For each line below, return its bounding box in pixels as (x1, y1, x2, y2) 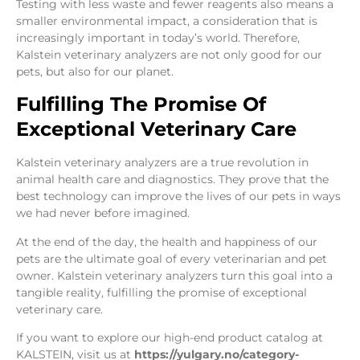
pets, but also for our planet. (16, 63, 174, 79)
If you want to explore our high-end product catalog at (16, 329, 323, 345)
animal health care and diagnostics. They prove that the (16, 172, 329, 187)
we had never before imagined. (16, 206, 190, 221)
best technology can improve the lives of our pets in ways (16, 189, 341, 204)
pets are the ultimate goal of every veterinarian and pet (16, 251, 327, 266)
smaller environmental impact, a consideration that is (16, 13, 317, 28)
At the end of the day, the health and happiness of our (16, 234, 317, 249)
